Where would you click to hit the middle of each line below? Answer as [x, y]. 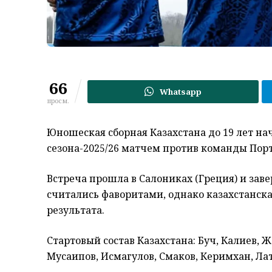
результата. [76, 210]
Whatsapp [181, 92]
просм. [58, 101]
